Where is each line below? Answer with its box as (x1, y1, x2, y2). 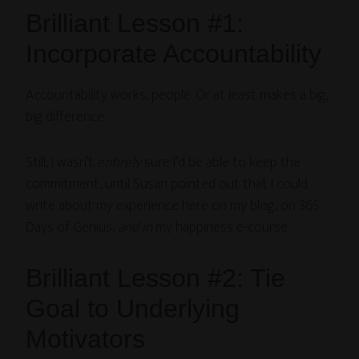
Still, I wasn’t (26, 150, 98, 175)
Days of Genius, (26, 215, 119, 240)
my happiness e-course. (152, 215, 290, 240)
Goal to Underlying (26, 293, 240, 323)
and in (118, 215, 153, 240)
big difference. (26, 104, 107, 129)
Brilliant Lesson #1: (26, 8, 244, 38)
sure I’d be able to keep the (141, 150, 301, 175)
